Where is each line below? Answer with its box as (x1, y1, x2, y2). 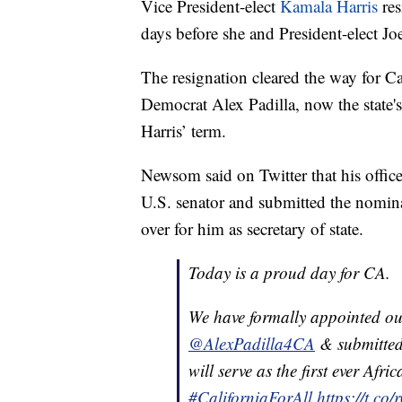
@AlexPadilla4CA (188, 331, 315, 354)
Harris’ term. (141, 118, 226, 142)
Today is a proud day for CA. (188, 260, 390, 284)
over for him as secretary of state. (141, 216, 363, 240)
